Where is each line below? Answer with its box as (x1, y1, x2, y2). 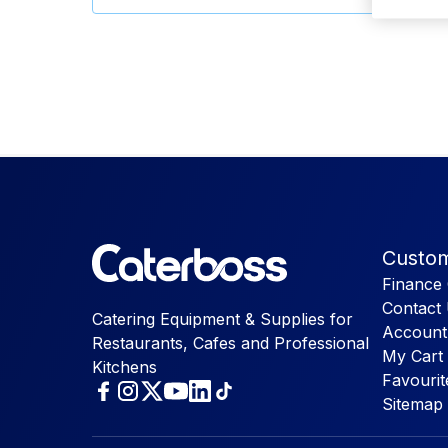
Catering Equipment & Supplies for (92, 309, 353, 329)
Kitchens (92, 357, 157, 377)
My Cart (382, 346, 443, 366)
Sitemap (382, 394, 443, 414)
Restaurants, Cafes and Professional (92, 333, 369, 353)
